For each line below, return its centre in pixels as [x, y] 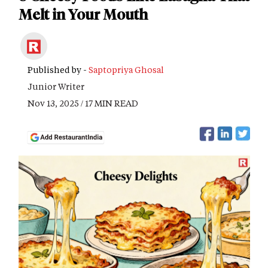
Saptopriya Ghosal [126, 70]
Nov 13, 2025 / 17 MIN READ [83, 103]
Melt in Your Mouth [83, 15]
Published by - [58, 70]
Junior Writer [56, 86]
